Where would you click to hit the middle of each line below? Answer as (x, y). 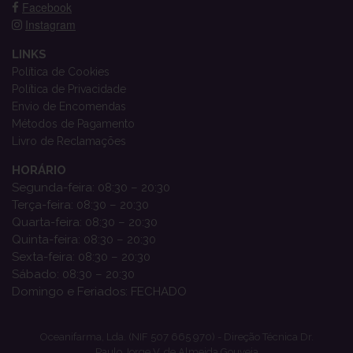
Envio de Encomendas (69, 106)
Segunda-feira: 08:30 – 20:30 (91, 187)
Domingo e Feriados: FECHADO (99, 291)
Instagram (50, 24)
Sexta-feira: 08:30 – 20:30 (81, 256)
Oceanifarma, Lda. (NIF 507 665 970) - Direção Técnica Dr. (176, 337)
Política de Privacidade (69, 89)
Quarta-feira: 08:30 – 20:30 (85, 222)
